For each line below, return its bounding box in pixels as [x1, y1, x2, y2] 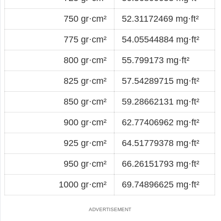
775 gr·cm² [64, 34, 107, 44]
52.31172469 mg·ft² [122, 13, 199, 24]
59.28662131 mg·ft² [122, 96, 199, 107]
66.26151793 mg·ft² [122, 158, 199, 169]
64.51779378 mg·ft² [122, 138, 199, 148]
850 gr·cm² [64, 96, 107, 107]
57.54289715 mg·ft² [122, 75, 199, 86]
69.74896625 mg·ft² [122, 179, 199, 189]
